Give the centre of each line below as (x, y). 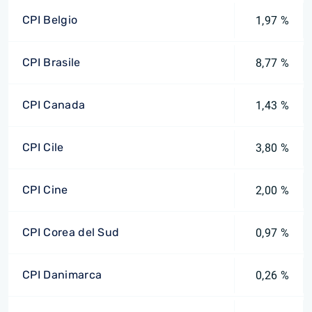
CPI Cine (45, 190)
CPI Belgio (50, 20)
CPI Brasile (52, 62)
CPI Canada (54, 105)
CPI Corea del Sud (71, 232)
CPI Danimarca (62, 275)
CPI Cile (43, 147)
